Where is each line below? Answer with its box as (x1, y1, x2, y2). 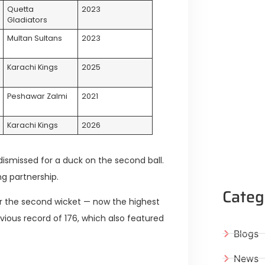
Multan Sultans (7, 33, 63, 43)
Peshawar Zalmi (7, 91, 68, 101)
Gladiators (7, 14, 48, 25)
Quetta (7, 4, 34, 14)
